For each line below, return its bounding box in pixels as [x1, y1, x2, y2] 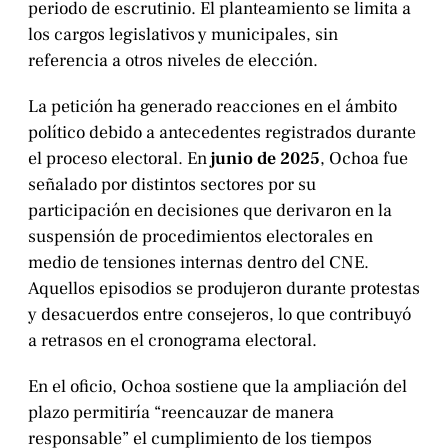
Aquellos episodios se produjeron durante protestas [28, 277, 420, 301]
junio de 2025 [211, 147, 320, 171]
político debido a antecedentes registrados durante [28, 121, 416, 145]
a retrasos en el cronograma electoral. [28, 329, 317, 353]
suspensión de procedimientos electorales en [28, 225, 373, 249]
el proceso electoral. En [28, 147, 211, 171]
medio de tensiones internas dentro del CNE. [28, 251, 369, 275]
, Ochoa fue [320, 147, 408, 171]
